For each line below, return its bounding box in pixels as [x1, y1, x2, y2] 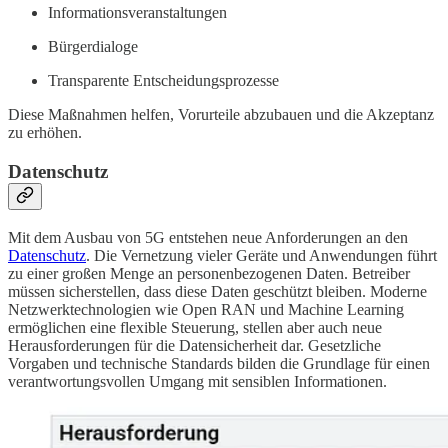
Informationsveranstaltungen [48, 4, 227, 22]
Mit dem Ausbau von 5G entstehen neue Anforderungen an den [8, 228, 408, 246]
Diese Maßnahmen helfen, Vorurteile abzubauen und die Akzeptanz [8, 106, 434, 124]
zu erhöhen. [8, 124, 82, 142]
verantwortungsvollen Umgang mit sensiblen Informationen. [8, 372, 387, 390]
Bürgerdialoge [48, 38, 138, 56]
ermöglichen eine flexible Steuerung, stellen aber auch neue [8, 318, 382, 336]
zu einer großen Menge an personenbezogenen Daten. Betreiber [8, 264, 410, 282]
